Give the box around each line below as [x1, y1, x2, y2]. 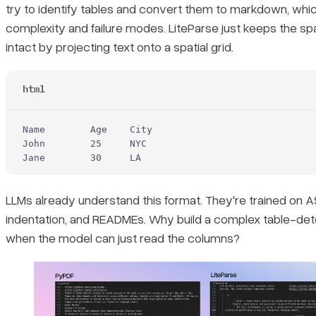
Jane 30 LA [23, 152, 141, 163]
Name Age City [23, 123, 152, 135]
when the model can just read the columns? [6, 230, 240, 246]
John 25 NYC [23, 138, 147, 149]
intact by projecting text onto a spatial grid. [6, 38, 233, 54]
